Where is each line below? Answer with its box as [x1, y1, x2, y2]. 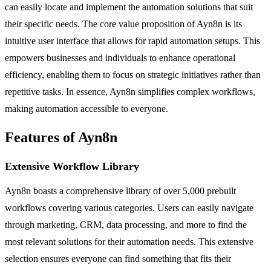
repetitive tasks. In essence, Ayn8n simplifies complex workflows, [5, 86, 255, 97]
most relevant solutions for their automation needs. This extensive [5, 236, 253, 247]
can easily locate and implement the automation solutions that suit [5, 1, 253, 12]
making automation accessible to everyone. [5, 103, 168, 114]
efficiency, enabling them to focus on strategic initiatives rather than [5, 69, 261, 80]
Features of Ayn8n [5, 129, 117, 145]
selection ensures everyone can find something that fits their [5, 253, 231, 264]
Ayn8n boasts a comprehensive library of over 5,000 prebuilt [5, 185, 236, 196]
